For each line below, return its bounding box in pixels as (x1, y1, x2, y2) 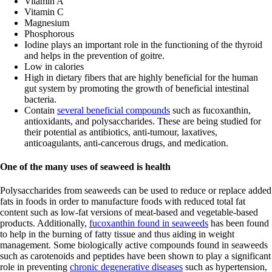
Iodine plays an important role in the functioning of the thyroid (24, 39, 262, 50)
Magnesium (24, 17, 69, 28)
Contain (24, 104, 57, 115)
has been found (208, 218, 269, 229)
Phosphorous (24, 28, 74, 39)
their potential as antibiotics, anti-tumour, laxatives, (24, 126, 217, 137)
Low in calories (24, 61, 84, 72)
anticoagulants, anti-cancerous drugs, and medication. (24, 137, 228, 148)
